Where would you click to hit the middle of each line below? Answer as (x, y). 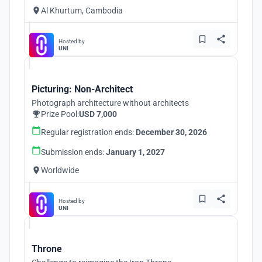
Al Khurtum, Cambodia (82, 11)
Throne (47, 249)
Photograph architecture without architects (110, 103)
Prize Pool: (60, 114)
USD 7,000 (98, 114)
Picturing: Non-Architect (82, 89)
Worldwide (60, 170)
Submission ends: (73, 152)
